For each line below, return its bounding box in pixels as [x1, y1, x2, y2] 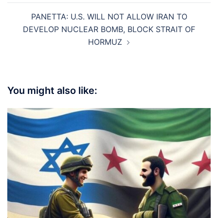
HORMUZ [88, 37, 122, 47]
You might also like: [7, 85, 97, 96]
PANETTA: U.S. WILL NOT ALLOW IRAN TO [31, 12, 187, 21]
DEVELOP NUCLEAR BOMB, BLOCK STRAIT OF [23, 24, 195, 34]
